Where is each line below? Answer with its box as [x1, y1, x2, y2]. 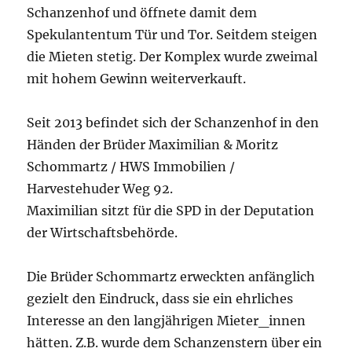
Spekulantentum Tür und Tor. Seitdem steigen [27, 26, 318, 42]
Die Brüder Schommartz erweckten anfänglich [27, 268, 316, 284]
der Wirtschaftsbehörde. [27, 224, 178, 240]
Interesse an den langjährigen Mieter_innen [27, 312, 306, 328]
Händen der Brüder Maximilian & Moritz [27, 136, 279, 152]
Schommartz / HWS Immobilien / [27, 158, 236, 174]
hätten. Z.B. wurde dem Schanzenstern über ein [27, 334, 323, 350]
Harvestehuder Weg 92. [27, 180, 174, 196]
